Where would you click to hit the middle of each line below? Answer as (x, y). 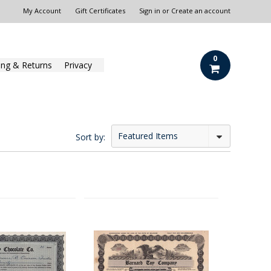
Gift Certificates (100, 11)
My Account (42, 11)
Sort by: (90, 137)
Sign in (149, 11)
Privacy (78, 65)
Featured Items (148, 136)
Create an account (201, 11)
